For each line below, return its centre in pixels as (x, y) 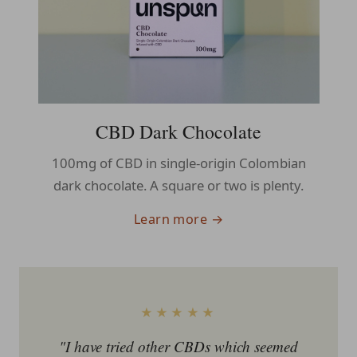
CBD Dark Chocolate (178, 131)
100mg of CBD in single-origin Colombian (178, 163)
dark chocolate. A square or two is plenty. (178, 186)
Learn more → (178, 220)
